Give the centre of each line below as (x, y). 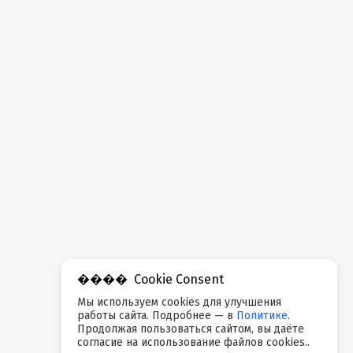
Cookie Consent (179, 279)
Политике (262, 316)
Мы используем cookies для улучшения (179, 302)
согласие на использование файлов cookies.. (193, 342)
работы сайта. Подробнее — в (157, 316)
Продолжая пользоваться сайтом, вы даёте (191, 329)
